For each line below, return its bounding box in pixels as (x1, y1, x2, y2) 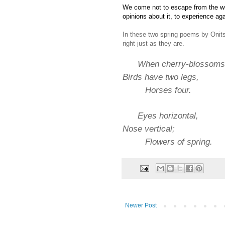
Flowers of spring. (123, 136, 212, 147)
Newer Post (125, 202, 157, 209)
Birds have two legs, (123, 71, 199, 82)
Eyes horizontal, (138, 110, 198, 121)
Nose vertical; (123, 123, 175, 134)
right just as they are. (123, 39, 184, 47)
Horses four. (123, 84, 191, 95)
